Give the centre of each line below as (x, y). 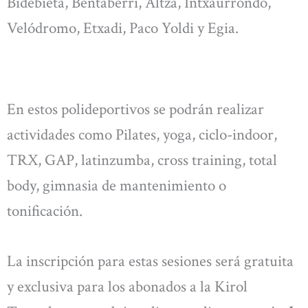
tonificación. (45, 211)
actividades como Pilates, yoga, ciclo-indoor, (142, 134)
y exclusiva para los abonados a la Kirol (127, 287)
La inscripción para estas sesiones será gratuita (150, 262)
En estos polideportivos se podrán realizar (135, 109)
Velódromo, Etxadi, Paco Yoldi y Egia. (123, 29)
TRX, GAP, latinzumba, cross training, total (142, 160)
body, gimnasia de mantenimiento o (117, 185)
